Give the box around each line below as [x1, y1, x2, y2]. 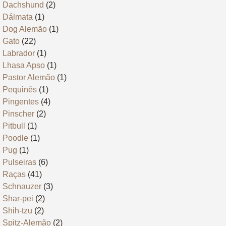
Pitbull [3, 122, 25, 131]
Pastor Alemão [3, 73, 55, 82]
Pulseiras [3, 158, 36, 167]
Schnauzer [3, 182, 41, 191]
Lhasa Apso [3, 61, 45, 70]
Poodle [3, 134, 28, 143]
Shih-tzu [3, 206, 32, 215]
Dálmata [3, 13, 33, 22]
